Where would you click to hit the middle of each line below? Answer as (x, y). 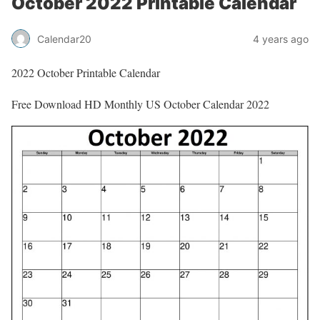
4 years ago (281, 39)
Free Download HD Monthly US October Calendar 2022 (140, 104)
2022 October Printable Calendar (86, 72)
